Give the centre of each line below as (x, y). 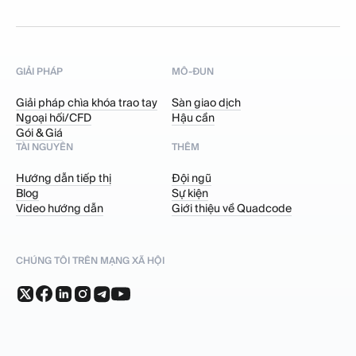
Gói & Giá (39, 132)
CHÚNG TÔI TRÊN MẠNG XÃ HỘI (90, 260)
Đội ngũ (192, 178)
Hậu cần (193, 117)
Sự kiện (190, 193)
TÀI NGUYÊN (44, 146)
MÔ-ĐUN (193, 71)
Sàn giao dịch (206, 102)
